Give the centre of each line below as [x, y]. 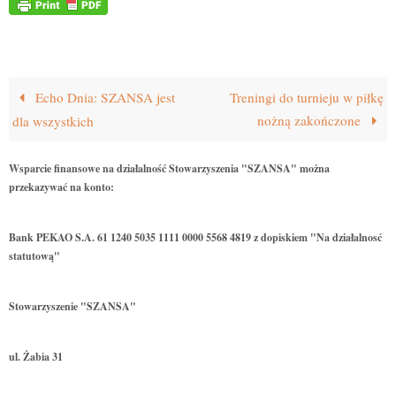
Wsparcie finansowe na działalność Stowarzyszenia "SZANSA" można [169, 169]
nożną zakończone [311, 121]
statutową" [34, 256]
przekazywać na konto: [61, 187]
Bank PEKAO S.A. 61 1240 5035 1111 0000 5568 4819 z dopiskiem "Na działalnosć [195, 238]
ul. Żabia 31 [36, 357]
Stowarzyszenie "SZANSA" [72, 307]
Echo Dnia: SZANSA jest [103, 98]
